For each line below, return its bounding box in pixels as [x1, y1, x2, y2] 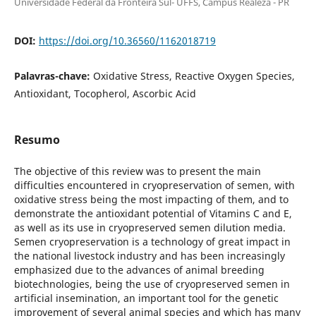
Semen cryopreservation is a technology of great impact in [13, 234, 291, 248]
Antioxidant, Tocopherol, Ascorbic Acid [13, 86, 196, 100]
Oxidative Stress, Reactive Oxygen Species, [92, 68, 295, 83]
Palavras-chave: [13, 68, 93, 83]
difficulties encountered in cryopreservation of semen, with [13, 178, 295, 192]
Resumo [13, 131, 60, 147]
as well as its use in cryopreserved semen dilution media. [13, 220, 286, 234]
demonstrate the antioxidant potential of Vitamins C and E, [13, 206, 292, 220]
